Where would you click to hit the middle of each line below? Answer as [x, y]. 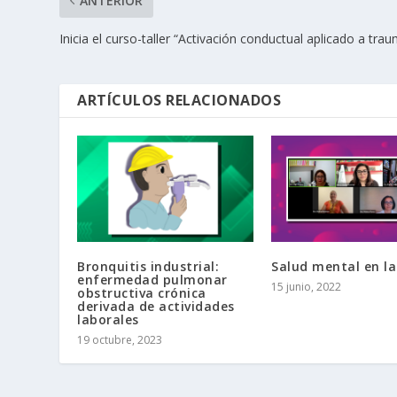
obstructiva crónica [142, 292]
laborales [108, 319]
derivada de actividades [156, 306]
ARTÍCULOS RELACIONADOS [179, 101]
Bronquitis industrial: [148, 266]
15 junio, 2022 [306, 286]
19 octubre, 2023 [120, 339]
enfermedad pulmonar [152, 279]
